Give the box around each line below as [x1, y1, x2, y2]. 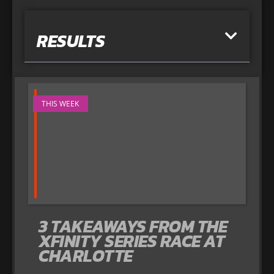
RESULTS [37, 28, 105, 54]
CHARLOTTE [39, 243, 133, 269]
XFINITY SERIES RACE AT [39, 228, 225, 254]
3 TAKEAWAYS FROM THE [39, 213, 228, 240]
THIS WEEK [42, 98, 80, 109]
